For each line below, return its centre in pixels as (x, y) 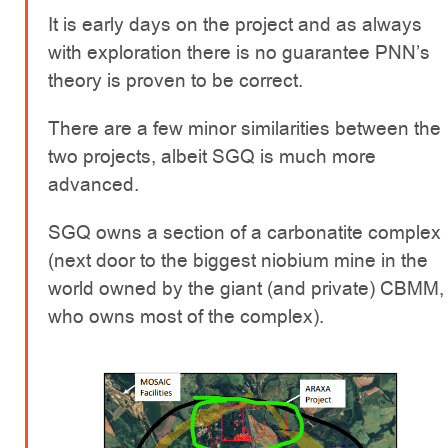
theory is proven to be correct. (175, 81)
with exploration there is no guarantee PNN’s (239, 53)
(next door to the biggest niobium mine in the (238, 261)
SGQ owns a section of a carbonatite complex (244, 233)
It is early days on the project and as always (235, 25)
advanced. (93, 185)
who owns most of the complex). (186, 317)
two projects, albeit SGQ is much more (212, 157)
